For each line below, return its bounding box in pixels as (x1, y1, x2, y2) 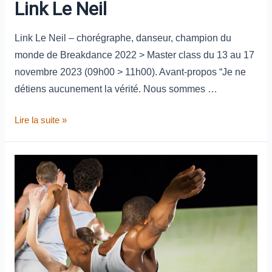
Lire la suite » (14, 115, 67, 126)
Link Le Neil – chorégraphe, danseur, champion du (14, 32, 231, 43)
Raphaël (13, 157, 47, 167)
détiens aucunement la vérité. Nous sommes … (14, 83, 217, 94)
